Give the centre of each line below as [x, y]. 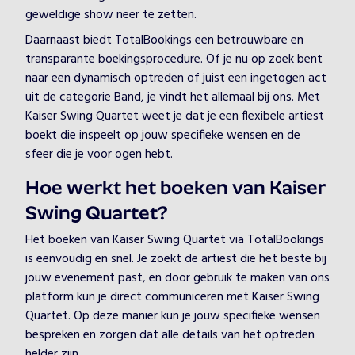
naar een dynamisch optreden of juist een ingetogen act [176, 78]
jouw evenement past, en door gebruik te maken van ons [177, 278]
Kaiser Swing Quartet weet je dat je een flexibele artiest [175, 116]
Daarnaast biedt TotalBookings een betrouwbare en [164, 40]
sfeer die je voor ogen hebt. [99, 155]
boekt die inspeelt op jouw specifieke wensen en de [163, 136]
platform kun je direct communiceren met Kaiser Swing [172, 297]
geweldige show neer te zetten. [111, 15]
